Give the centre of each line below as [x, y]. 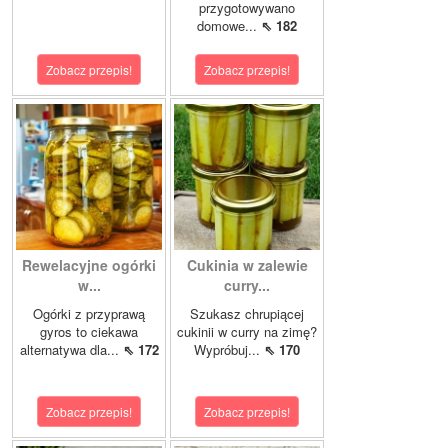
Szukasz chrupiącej [247, 313]
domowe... [229, 25]
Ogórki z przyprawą [89, 313]
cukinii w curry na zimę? [247, 331]
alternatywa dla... [71, 349]
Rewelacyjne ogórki [89, 265]
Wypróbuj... [229, 349]
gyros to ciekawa [89, 331]
